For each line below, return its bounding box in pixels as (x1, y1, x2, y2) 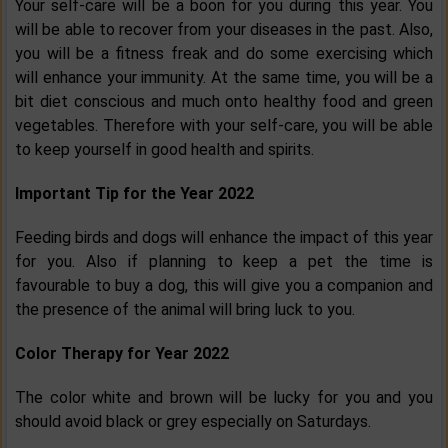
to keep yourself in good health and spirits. (15, 140, 314, 160)
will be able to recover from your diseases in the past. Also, (15, 20, 433, 40)
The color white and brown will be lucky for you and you (15, 388, 433, 408)
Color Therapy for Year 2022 (15, 344, 229, 364)
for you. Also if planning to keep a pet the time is (15, 252, 433, 272)
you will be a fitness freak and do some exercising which (15, 44, 433, 64)
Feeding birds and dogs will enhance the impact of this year (15, 228, 433, 248)
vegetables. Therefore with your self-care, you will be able (15, 116, 433, 136)
